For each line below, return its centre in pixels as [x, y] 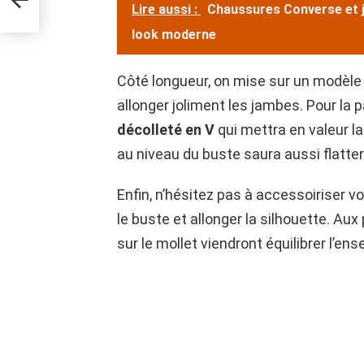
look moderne [174, 35]
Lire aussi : [166, 10]
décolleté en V [166, 130]
